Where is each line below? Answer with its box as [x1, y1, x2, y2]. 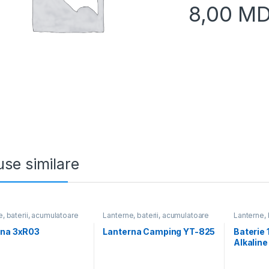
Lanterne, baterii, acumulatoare [103, 210, 210, 220]
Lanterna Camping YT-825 [103, 226, 216, 237]
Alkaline [233, 237, 268, 248]
